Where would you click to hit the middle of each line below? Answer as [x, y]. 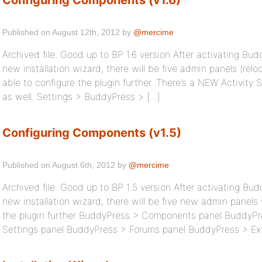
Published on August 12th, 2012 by [68, 32]
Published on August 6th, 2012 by [65, 165]
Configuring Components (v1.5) [92, 133]
